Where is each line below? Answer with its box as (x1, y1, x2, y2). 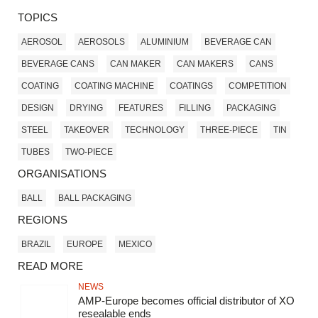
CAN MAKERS (177, 58, 234, 69)
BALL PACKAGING (58, 192, 131, 203)
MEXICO (119, 238, 152, 249)
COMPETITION (229, 80, 287, 91)
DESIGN (21, 102, 54, 113)
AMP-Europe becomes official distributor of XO (78, 295, 295, 307)
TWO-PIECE (65, 146, 113, 157)
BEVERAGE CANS (21, 58, 94, 69)
